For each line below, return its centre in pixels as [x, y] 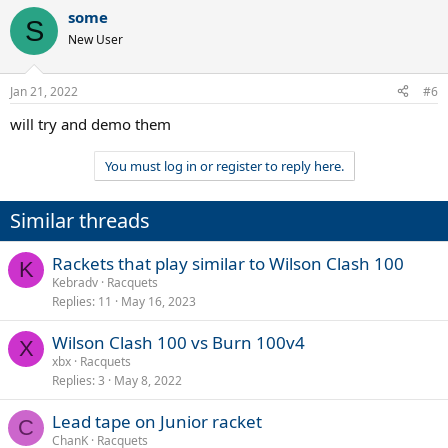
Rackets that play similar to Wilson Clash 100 [228, 263]
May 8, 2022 [148, 380]
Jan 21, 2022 [44, 91]
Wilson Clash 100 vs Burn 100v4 [178, 342]
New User [95, 39]
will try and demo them [90, 123]
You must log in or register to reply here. [224, 165]
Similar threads [80, 220]
